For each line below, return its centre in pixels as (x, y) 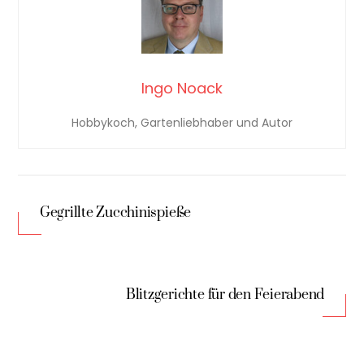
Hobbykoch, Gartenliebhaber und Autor (182, 123)
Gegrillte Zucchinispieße (115, 212)
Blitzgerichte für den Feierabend (225, 295)
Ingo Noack (182, 89)
